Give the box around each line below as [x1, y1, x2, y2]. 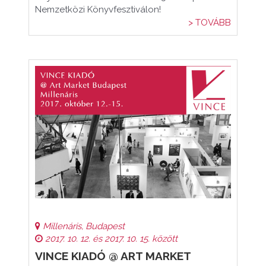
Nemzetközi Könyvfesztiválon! [35, 4, 161, 15]
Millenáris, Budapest [40, 221, 125, 232]
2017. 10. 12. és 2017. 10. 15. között [43, 233, 178, 244]
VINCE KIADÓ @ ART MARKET [35, 249, 191, 262]
